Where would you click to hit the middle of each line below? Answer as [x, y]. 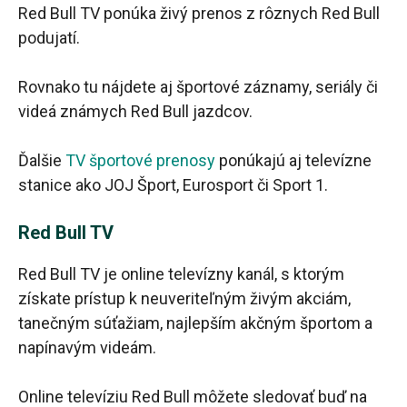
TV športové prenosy [140, 161]
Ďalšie [42, 161]
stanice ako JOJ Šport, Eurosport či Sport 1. [173, 185]
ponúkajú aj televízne [293, 161]
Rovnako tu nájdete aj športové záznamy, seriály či [198, 87]
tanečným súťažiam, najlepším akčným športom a [195, 323]
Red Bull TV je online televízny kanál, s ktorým [181, 274]
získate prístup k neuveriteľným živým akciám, [184, 299]
